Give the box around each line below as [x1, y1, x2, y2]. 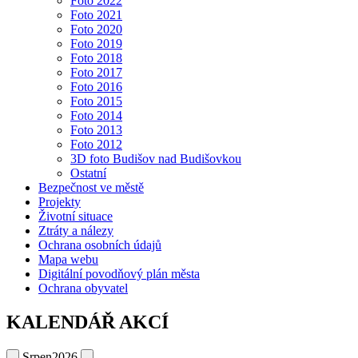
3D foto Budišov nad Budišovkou [70, 152, 241, 166]
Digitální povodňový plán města [38, 267, 200, 281]
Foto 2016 [70, 80, 122, 94]
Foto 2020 [70, 22, 122, 37]
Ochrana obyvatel [38, 281, 128, 296]
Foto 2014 [70, 109, 122, 123]
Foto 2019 [70, 37, 122, 51]
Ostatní [70, 166, 106, 181]
